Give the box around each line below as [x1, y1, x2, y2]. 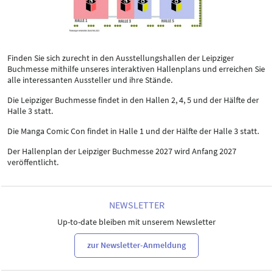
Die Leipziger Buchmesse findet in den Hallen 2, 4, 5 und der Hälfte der [7, 94, 259, 105]
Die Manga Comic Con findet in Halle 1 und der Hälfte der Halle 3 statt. [7, 125, 259, 136]
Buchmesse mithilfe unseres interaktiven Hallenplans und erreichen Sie [7, 63, 265, 74]
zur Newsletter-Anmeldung [87, 239, 186, 251]
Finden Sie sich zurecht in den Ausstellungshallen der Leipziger [7, 52, 234, 63]
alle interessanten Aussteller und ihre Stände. [7, 74, 172, 85]
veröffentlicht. [7, 156, 58, 168]
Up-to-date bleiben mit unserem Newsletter [57, 216, 216, 227]
